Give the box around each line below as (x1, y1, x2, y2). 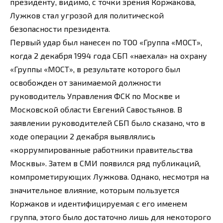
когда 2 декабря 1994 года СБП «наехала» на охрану (10, 51, 207, 61)
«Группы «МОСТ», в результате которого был (10, 64, 180, 74)
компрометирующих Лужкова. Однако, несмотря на (10, 172, 209, 182)
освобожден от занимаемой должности (10, 78, 161, 88)
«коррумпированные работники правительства (10, 145, 193, 155)
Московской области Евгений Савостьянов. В (10, 105, 182, 114)
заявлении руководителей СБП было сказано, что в (10, 118, 205, 128)
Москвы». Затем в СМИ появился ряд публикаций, (10, 158, 201, 168)
